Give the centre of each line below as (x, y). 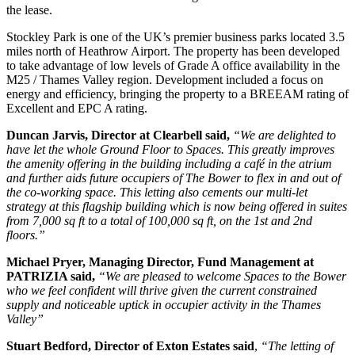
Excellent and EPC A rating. (77, 108)
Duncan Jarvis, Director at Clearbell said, (118, 135)
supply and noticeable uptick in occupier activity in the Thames (164, 304)
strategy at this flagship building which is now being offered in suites (177, 206)
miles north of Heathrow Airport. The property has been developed (173, 51)
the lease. (29, 10)
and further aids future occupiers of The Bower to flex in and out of (174, 177)
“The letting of (296, 345)
